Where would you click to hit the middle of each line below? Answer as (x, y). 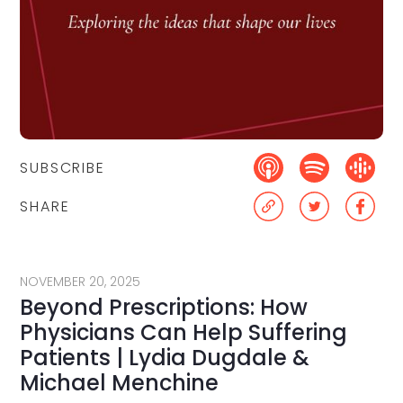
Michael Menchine (120, 383)
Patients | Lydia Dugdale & (165, 358)
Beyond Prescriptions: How (164, 308)
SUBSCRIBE (63, 167)
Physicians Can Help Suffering (184, 333)
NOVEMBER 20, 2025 (81, 282)
